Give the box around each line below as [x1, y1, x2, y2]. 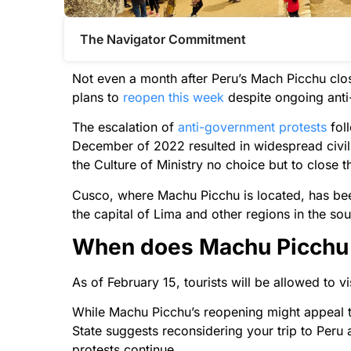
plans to [72, 89, 123, 105]
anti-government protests [178, 119, 331, 136]
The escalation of [72, 119, 178, 136]
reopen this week [123, 89, 224, 105]
